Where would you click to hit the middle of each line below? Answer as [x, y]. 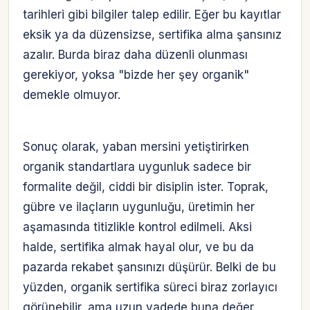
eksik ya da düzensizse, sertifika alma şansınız [152, 35]
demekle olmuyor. [72, 95]
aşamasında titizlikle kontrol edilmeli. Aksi [137, 227]
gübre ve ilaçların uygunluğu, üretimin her [139, 207]
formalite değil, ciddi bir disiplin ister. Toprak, [146, 187]
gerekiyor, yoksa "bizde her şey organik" [136, 75]
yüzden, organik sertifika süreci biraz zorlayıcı [150, 288]
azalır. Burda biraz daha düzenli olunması [135, 55]
